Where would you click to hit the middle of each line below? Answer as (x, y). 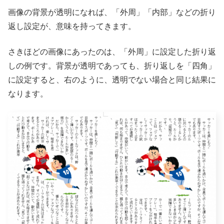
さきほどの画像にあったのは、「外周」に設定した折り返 (112, 51)
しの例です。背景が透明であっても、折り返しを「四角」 (112, 65)
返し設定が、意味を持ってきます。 (72, 26)
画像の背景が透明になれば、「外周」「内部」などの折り (112, 12)
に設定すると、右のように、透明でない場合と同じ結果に (112, 79)
